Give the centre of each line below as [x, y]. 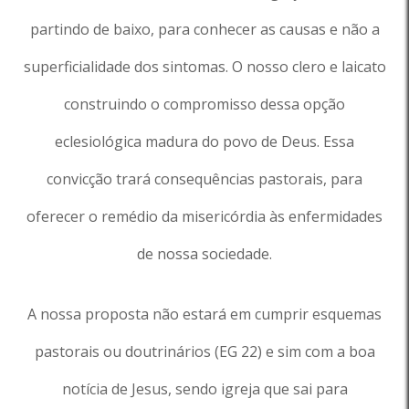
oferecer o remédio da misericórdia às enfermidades [204, 216]
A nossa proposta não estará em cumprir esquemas [204, 314]
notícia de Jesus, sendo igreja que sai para [204, 389]
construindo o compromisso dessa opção [204, 104]
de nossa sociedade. [204, 254]
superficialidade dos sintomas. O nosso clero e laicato [204, 67]
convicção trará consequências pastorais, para [204, 179]
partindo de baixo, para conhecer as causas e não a [204, 29]
